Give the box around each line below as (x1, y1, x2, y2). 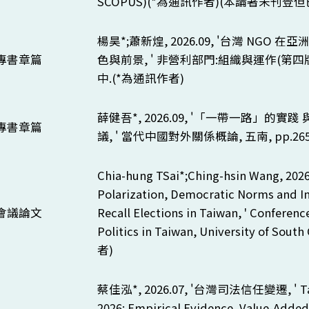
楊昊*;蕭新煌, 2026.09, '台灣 (97, 32, 246, 49)
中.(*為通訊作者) (97, 70, 184, 86)
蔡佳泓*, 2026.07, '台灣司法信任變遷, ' (97, 281, 300, 297)
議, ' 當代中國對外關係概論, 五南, (97, 128, 275, 144)
